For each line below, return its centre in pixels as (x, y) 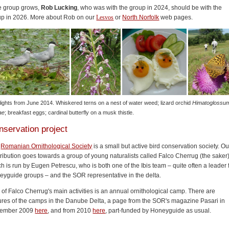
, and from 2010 (70, 211)
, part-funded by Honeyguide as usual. (158, 211)
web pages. (176, 17)
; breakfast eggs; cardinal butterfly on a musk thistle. (70, 112)
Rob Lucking (59, 7)
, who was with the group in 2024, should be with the (150, 7)
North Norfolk (141, 17)
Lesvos (105, 17)
